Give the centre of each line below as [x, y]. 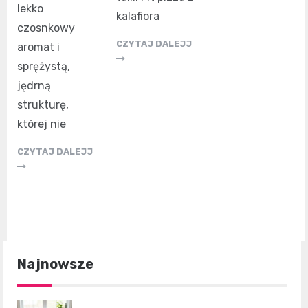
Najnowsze [55, 264]
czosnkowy [46, 28]
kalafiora [138, 16]
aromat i [38, 47]
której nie [42, 124]
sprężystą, [44, 67]
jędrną [34, 86]
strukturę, [43, 105]
